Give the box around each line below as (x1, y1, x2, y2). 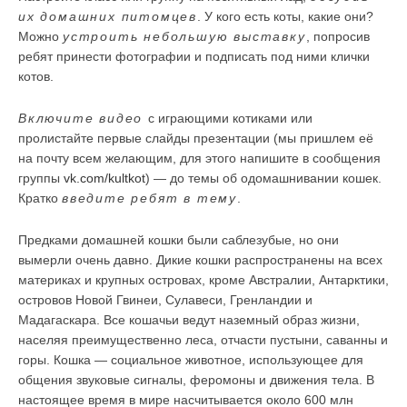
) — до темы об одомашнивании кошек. (145, 171, 382, 185)
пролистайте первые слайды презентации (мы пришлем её (18, 131, 373, 145)
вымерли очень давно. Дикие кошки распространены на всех (18, 253, 382, 267)
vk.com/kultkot (64, 171, 145, 185)
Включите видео (18, 111, 148, 125)
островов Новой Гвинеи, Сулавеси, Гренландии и (18, 293, 313, 307)
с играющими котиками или (148, 111, 313, 125)
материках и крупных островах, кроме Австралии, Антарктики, (18, 273, 389, 287)
